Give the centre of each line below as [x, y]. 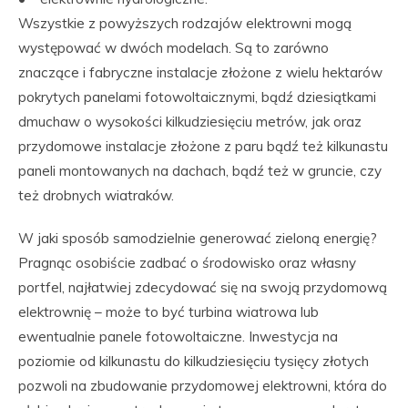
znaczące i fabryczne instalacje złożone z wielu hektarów [200, 72]
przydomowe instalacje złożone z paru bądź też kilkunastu [203, 146]
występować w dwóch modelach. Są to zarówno [173, 48]
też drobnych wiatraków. [96, 195]
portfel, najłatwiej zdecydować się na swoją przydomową [203, 287]
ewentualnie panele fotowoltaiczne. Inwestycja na [178, 337]
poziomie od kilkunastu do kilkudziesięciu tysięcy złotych [194, 361]
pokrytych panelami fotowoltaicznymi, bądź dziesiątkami [197, 97]
